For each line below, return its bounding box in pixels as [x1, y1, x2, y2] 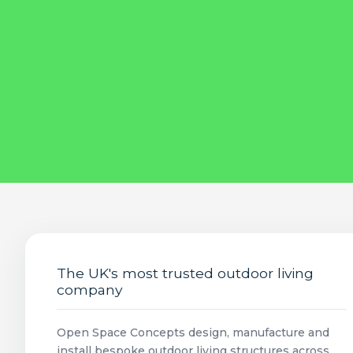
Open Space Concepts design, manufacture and [57, 325, 329, 340]
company [57, 281, 122, 298]
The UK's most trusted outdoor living [57, 265, 314, 281]
